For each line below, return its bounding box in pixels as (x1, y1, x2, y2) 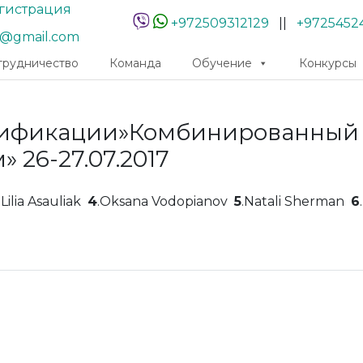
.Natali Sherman (241, 194, 351, 209)
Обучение (192, 56, 253, 70)
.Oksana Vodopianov (97, 194, 234, 209)
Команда (109, 56, 161, 70)
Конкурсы (299, 56, 357, 70)
